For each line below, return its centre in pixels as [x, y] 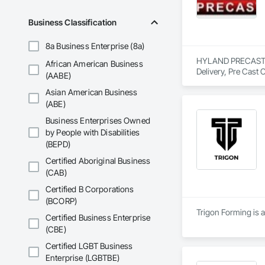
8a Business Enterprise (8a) [95, 46]
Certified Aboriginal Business [98, 161]
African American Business [94, 64]
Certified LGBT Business [89, 246]
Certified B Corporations [90, 189]
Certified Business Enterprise [98, 218]
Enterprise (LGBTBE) [83, 258]
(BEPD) [58, 144]
